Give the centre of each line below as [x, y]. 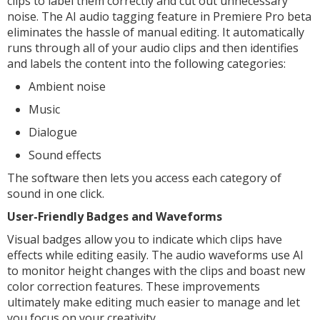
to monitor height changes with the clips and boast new [156, 271]
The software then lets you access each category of [144, 178]
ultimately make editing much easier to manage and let [154, 302]
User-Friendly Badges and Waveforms [115, 216]
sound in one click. [57, 194]
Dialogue [53, 132]
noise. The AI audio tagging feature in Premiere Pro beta [159, 16]
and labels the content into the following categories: [146, 64]
